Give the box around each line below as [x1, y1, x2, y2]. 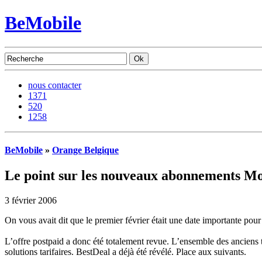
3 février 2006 [5, 195, 57, 206]
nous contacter [28, 80, 81, 90]
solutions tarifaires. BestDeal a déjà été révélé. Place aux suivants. [5, 247, 246, 257]
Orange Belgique [52, 145, 119, 156]
